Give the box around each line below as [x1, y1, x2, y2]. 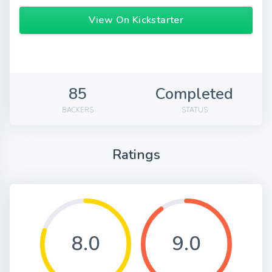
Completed [155, 83, 233, 105]
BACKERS [62, 106, 93, 115]
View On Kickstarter [88, 13, 184, 27]
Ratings [112, 145, 160, 165]
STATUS [181, 106, 208, 115]
